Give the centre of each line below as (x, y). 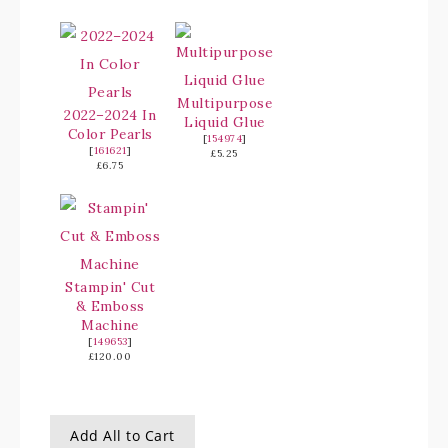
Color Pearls (110, 134)
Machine (110, 325)
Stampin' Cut (110, 287)
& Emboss (110, 306)
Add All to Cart (122, 435)
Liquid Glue (224, 122)
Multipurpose (224, 103)
